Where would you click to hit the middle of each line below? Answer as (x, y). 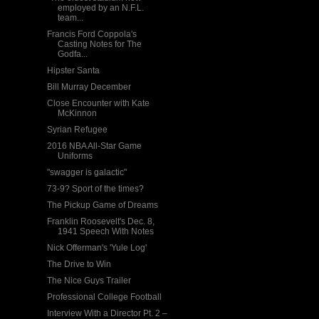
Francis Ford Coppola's (91, 34)
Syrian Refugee (77, 130)
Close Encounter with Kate (98, 103)
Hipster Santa (73, 70)
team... (70, 18)
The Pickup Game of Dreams (102, 205)
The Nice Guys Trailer (89, 281)
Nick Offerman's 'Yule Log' (96, 248)
